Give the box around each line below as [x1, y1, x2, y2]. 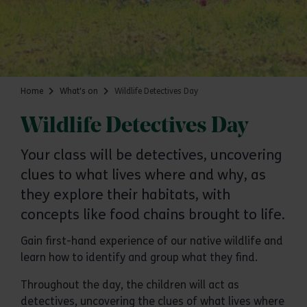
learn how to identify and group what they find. [21, 251, 258, 264]
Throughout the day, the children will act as [21, 278, 239, 291]
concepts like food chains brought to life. [21, 206, 285, 223]
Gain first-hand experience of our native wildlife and [21, 234, 283, 247]
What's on [60, 86, 98, 96]
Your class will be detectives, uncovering [21, 147, 282, 164]
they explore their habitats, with [21, 186, 230, 204]
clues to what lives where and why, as [21, 167, 266, 184]
